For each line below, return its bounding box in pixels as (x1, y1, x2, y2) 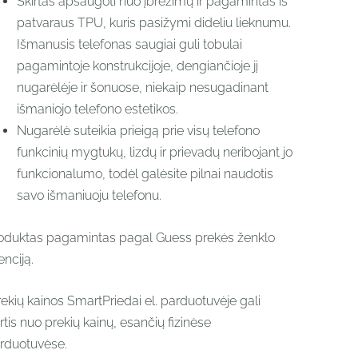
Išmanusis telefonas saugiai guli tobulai (16, 37, 242, 53)
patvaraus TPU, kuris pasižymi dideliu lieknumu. (16, 15, 291, 31)
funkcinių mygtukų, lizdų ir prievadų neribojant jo (16, 145, 292, 161)
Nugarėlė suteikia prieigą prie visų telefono (16, 123, 260, 139)
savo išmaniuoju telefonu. (16, 188, 161, 204)
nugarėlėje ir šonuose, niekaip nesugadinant (16, 80, 268, 96)
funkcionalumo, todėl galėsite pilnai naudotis (16, 166, 273, 182)
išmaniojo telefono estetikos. (16, 101, 178, 117)
